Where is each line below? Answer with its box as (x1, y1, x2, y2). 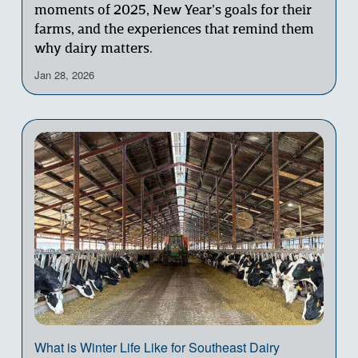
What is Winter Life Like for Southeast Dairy (34, 337, 280, 356)
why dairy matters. (34, 42, 153, 57)
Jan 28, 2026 (34, 67, 94, 83)
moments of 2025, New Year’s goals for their (34, 4, 312, 18)
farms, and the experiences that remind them (34, 23, 314, 38)
